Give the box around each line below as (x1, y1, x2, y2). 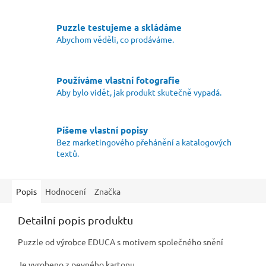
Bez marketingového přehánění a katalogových (56, 137, 232, 148)
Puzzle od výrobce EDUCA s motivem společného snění (18, 236, 223, 248)
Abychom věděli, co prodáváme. (56, 33, 174, 45)
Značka (94, 186, 121, 197)
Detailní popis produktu (18, 214, 133, 227)
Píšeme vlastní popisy (56, 124, 148, 137)
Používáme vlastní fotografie (56, 74, 180, 87)
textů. (56, 148, 79, 159)
